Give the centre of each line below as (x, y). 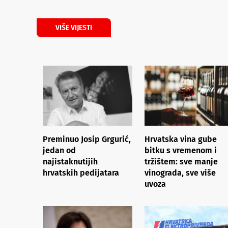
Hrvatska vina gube (181, 139)
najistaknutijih (70, 161)
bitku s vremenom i (181, 150)
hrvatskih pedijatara (81, 173)
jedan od (59, 150)
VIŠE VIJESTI (74, 28)
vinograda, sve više (180, 173)
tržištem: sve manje (181, 161)
